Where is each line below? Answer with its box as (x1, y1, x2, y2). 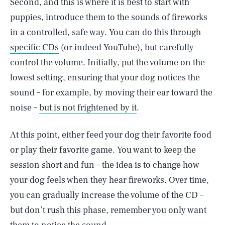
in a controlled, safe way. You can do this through (10, 27, 201, 38)
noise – (10, 102, 39, 114)
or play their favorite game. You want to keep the (10, 144, 196, 156)
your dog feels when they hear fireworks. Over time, (10, 174, 209, 186)
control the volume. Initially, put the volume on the (10, 57, 205, 68)
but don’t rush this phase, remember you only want (10, 204, 206, 216)
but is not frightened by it (39, 102, 137, 114)
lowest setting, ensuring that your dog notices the (10, 72, 200, 83)
